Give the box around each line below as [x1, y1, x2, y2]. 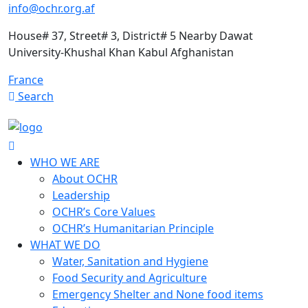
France [8, 72, 43, 87]
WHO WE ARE [30, 154, 100, 170]
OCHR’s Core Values [52, 203, 155, 219]
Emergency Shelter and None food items [52, 286, 263, 302]
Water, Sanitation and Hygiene [52, 253, 208, 269]
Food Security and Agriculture [52, 269, 207, 285]
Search [15, 89, 54, 104]
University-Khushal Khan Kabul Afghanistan [8, 45, 234, 60]
